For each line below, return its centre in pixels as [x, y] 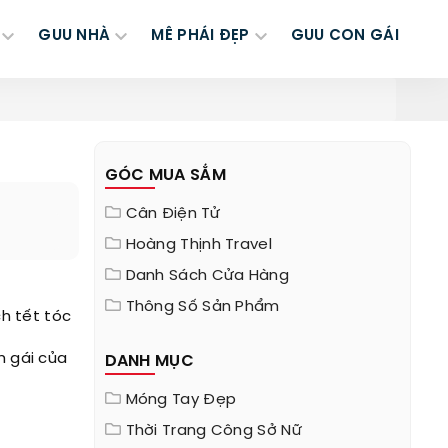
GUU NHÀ [74, 36]
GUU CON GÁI [344, 36]
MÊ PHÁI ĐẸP [200, 36]
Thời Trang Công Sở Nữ [213, 431]
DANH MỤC [149, 361]
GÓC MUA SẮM [165, 175]
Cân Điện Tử [172, 214]
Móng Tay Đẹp [181, 400]
